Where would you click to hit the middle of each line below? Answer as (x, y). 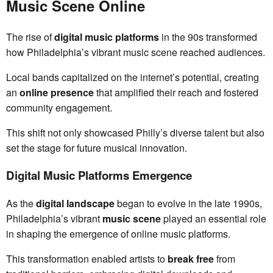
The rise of (30, 37)
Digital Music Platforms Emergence (99, 175)
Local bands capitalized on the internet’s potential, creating (133, 77)
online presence (57, 92)
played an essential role (214, 219)
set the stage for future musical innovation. (97, 147)
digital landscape (75, 204)
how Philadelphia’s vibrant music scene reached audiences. (136, 52)
